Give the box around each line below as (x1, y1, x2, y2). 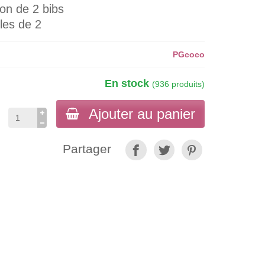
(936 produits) (151, 79, 205, 89)
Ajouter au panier (88, 106, 195, 122)
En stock (104, 77, 152, 89)
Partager (63, 142, 112, 156)
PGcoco (172, 50, 205, 59)
